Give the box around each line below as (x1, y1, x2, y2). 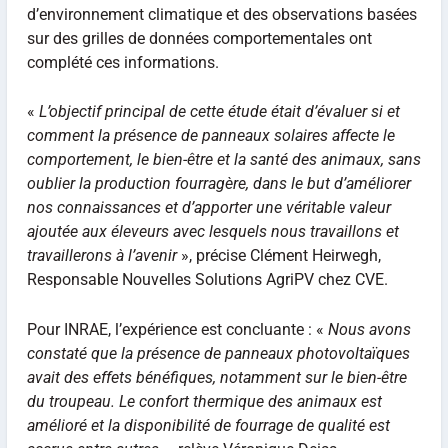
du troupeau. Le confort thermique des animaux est (26, 391, 382, 411)
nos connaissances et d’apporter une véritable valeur (26, 198, 391, 218)
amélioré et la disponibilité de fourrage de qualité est (26, 415, 390, 435)
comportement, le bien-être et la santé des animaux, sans (26, 150, 421, 170)
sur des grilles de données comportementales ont (26, 28, 372, 48)
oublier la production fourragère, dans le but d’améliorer (26, 174, 411, 194)
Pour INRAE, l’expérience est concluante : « (26, 319, 328, 339)
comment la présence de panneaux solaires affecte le (26, 126, 395, 146)
